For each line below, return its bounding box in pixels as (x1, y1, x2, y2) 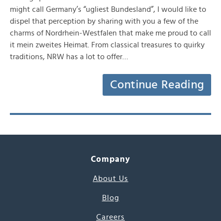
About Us (93, 175, 128, 183)
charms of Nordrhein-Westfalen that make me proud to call (10, 29, 211, 37)
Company (90, 155, 131, 163)
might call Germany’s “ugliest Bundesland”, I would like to (10, 5, 206, 13)
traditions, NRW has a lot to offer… (10, 53, 128, 61)
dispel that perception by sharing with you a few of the (10, 17, 198, 25)
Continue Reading (110, 79, 204, 91)
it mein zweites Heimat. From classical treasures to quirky (10, 41, 205, 49)
